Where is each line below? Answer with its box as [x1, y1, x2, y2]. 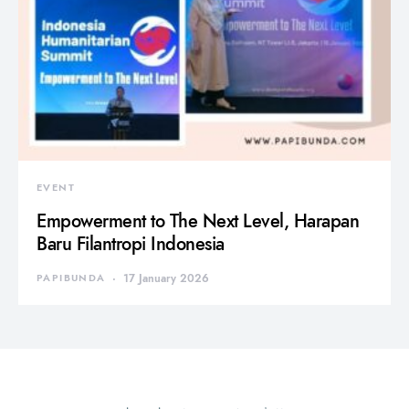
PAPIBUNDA [37, 270, 106, 285]
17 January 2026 [123, 270, 210, 286]
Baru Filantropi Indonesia [37, 230, 225, 257]
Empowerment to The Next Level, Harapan [37, 207, 359, 234]
